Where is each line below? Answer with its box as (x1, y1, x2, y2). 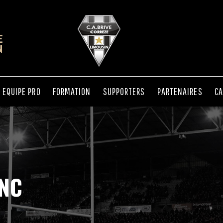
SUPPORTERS (103, 86, 145, 97)
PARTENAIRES (157, 86, 203, 97)
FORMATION (52, 86, 91, 97)
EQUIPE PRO (2, 86, 41, 97)
